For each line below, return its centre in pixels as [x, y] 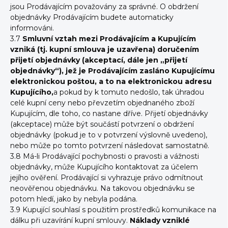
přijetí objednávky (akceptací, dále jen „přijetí [99, 60]
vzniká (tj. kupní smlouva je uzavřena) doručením [105, 49]
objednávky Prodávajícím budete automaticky [92, 17]
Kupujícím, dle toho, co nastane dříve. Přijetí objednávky [109, 113]
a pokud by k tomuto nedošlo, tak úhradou [129, 92]
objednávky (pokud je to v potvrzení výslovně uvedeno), [109, 135]
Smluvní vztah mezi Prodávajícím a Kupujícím [108, 39]
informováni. [33, 28]
